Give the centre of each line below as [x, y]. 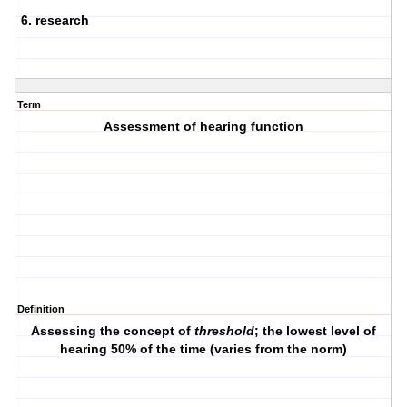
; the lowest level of [316, 331]
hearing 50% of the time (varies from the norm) [204, 349]
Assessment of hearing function [204, 127]
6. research [55, 20]
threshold [225, 331]
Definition [41, 309]
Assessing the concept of [113, 331]
